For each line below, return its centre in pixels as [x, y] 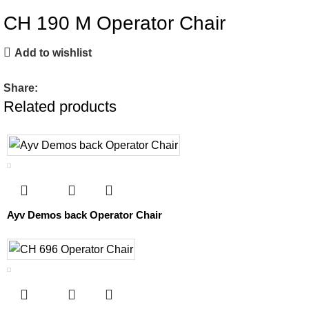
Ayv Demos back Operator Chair [84, 215]
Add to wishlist [53, 52]
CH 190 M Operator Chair [114, 23]
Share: [21, 88]
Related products [60, 107]
